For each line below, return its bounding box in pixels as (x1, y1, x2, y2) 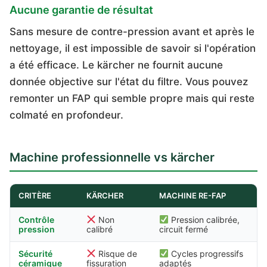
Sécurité (18, 249, 52, 259)
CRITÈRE (18, 191, 51, 200)
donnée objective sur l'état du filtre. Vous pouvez (10, 76, 248, 88)
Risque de (95, 249, 137, 259)
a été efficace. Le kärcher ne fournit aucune (10, 59, 223, 71)
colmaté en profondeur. (10, 109, 123, 121)
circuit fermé (159, 224, 208, 234)
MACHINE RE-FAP (159, 191, 226, 200)
